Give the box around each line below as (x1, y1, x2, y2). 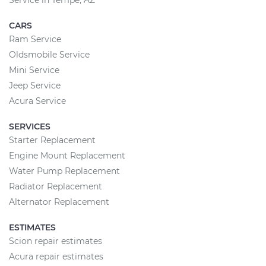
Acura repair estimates (9, 251, 103, 262)
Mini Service (9, 65, 59, 75)
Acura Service (9, 96, 66, 106)
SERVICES (9, 121, 50, 132)
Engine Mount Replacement (9, 150, 125, 161)
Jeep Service (9, 80, 61, 91)
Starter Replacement (9, 135, 96, 145)
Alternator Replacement (9, 197, 109, 207)
